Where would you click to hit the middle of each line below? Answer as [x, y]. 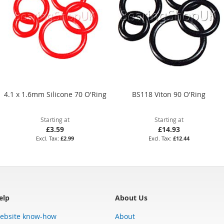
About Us [131, 197]
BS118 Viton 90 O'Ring [169, 94]
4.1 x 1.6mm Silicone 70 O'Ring [55, 94]
